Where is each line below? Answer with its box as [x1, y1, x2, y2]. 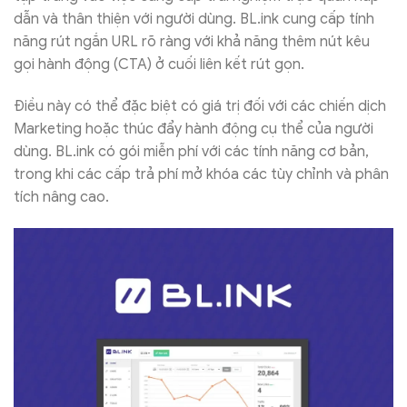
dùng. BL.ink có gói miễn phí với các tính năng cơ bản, [14, 142, 369, 161]
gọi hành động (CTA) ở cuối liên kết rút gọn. [14, 55, 304, 74]
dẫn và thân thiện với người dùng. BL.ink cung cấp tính [14, 10, 374, 29]
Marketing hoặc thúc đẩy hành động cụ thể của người [14, 119, 373, 138]
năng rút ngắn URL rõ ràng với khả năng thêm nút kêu [14, 33, 370, 52]
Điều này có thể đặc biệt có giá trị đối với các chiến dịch [14, 96, 386, 115]
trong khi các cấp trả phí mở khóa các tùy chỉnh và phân [14, 164, 389, 184]
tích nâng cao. [14, 187, 109, 206]
